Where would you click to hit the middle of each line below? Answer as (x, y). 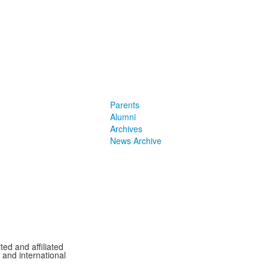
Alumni (123, 117)
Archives (126, 129)
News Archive (135, 141)
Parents (124, 105)
